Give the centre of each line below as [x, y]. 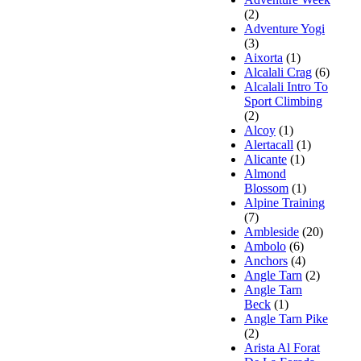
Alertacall [269, 144]
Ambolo [265, 246]
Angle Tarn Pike [286, 318]
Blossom [266, 188]
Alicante [266, 159]
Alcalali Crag [278, 72]
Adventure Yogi [284, 28]
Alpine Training [284, 202]
